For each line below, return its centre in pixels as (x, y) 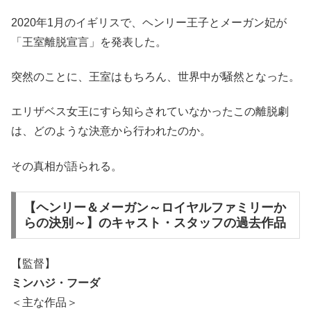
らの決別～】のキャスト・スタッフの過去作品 (154, 222)
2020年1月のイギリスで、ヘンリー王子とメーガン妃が (149, 22)
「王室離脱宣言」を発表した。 (89, 42)
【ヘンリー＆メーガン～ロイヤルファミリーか (154, 207)
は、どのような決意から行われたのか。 (111, 131)
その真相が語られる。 (67, 166)
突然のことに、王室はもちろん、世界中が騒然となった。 (155, 77)
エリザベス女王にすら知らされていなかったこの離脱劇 (150, 112)
